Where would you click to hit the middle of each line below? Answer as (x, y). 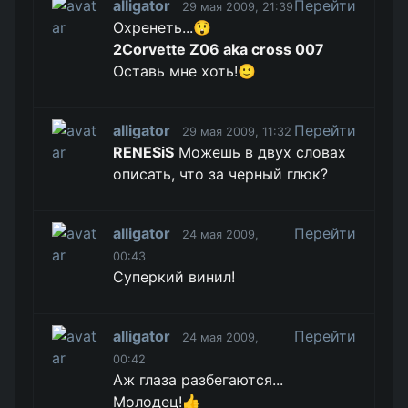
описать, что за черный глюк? (221, 174)
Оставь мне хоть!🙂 (185, 71)
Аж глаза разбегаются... (199, 380)
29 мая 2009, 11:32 (237, 132)
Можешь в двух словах (260, 152)
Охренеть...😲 (163, 27)
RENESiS (144, 152)
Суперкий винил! (174, 277)
